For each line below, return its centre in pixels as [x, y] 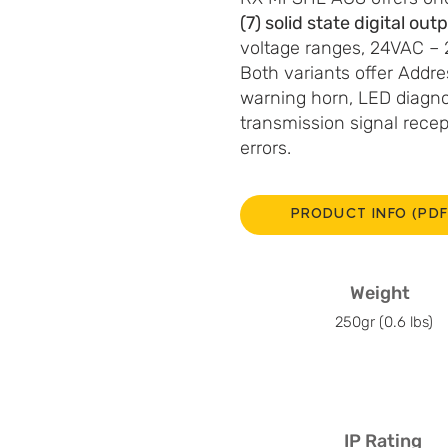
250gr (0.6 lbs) [384, 321]
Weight [380, 292]
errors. [265, 147]
